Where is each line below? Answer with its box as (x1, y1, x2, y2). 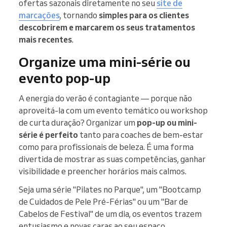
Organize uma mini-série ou (19, 53, 191, 71)
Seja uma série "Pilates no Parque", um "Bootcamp (19, 184, 201, 195)
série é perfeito (19, 130, 78, 140)
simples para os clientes (99, 10, 189, 21)
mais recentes (19, 34, 72, 45)
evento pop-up (19, 69, 110, 87)
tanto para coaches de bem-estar (78, 130, 203, 140)
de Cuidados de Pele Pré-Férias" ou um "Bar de (19, 197, 188, 207)
